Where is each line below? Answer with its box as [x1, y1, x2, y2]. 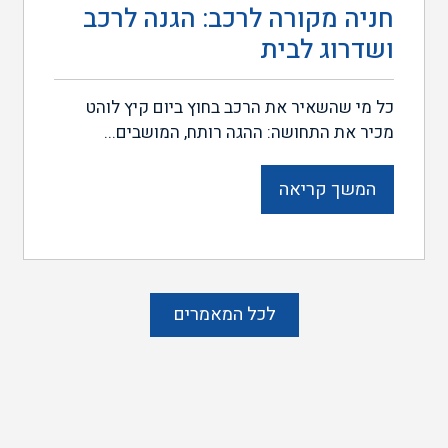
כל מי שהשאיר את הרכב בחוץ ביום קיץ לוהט [85, 94, 394, 120]
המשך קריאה [278, 175, 376, 203]
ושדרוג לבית [259, 30, 394, 69]
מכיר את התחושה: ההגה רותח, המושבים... [103, 119, 394, 145]
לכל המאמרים [172, 300, 276, 328]
